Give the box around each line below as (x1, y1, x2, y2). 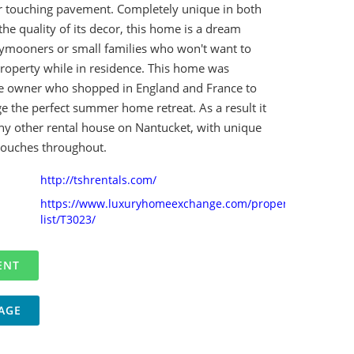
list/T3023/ (40, 212, 96, 227)
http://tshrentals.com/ (40, 172, 156, 187)
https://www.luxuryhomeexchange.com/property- (40, 196, 301, 211)
